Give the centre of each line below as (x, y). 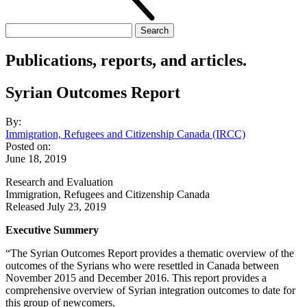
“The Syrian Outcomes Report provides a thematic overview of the (150, 253)
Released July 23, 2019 (56, 206)
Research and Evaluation (59, 182)
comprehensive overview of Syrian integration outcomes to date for (150, 290)
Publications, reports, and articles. (126, 60)
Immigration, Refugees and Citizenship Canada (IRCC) (125, 134)
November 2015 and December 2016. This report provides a (136, 278)
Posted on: (28, 146)
